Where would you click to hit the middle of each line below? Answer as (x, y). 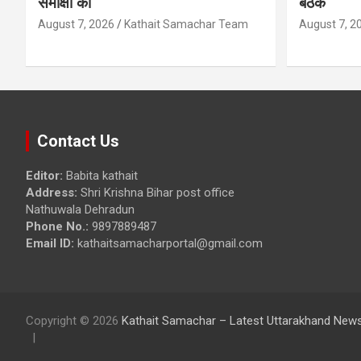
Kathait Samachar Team (186, 24)
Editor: (44, 175)
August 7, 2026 (76, 24)
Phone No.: (57, 226)
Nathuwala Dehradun (80, 209)
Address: (53, 192)
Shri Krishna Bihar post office (158, 192)
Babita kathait (100, 175)
